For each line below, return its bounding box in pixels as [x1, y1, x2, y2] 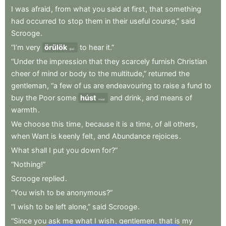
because [85, 119, 114, 128]
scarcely [122, 56, 150, 66]
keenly [59, 131, 80, 140]
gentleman [11, 81, 46, 90]
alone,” [68, 202, 90, 211]
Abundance [112, 131, 150, 140]
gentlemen [119, 216, 154, 225]
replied [42, 174, 65, 183]
